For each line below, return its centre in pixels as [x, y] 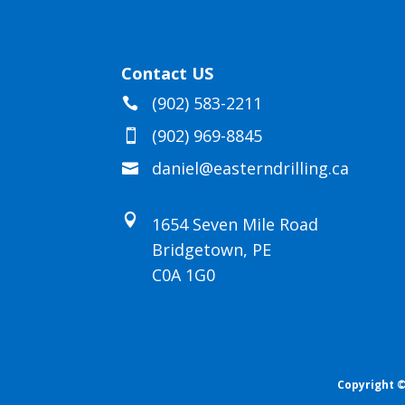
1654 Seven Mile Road [235, 225]
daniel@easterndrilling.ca [250, 168]
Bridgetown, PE [211, 250]
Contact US [168, 73]
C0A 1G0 [183, 275]
